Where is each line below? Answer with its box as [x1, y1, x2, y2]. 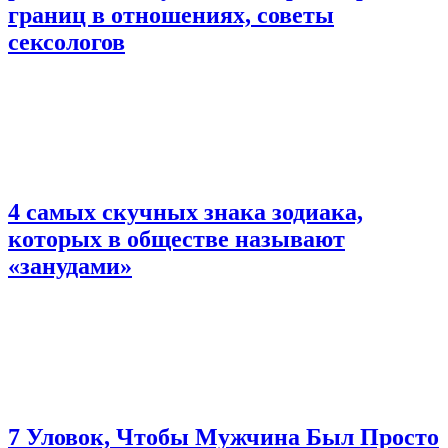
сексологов [8, 28, 125, 55]
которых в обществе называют [8, 226, 345, 253]
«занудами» [8, 253, 132, 280]
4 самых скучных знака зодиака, [8, 199, 363, 226]
